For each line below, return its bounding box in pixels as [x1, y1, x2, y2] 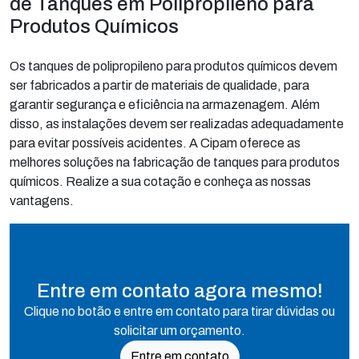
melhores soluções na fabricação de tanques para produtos [10, 155, 340, 169]
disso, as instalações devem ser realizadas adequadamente [10, 116, 344, 131]
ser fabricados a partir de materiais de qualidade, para [10, 78, 309, 92]
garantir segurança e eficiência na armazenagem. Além [10, 97, 320, 111]
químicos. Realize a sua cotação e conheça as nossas [10, 174, 311, 188]
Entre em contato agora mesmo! [36, 280, 323, 301]
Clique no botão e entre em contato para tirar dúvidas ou [24, 304, 335, 318]
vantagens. [10, 193, 74, 208]
